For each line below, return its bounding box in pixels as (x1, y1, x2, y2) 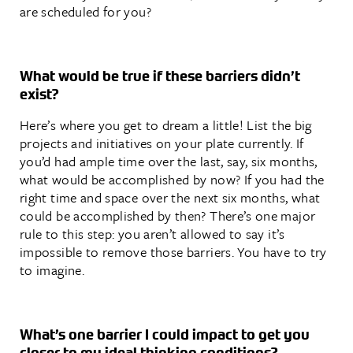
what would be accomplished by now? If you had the (20, 169, 325, 189)
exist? (20, 85, 59, 103)
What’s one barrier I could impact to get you (20, 325, 310, 344)
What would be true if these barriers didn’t (20, 67, 300, 85)
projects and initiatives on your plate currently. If (20, 132, 304, 153)
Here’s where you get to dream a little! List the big (20, 114, 312, 135)
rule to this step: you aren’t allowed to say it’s (20, 223, 285, 243)
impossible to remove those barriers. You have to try (20, 241, 327, 262)
